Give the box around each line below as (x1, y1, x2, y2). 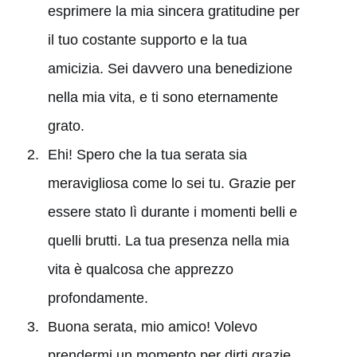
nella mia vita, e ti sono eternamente (47, 88, 278, 105)
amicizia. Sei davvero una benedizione (47, 60, 292, 76)
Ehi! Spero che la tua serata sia (47, 146, 247, 163)
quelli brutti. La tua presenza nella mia (47, 232, 289, 249)
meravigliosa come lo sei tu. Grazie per (47, 175, 296, 191)
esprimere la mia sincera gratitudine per (47, 2, 300, 19)
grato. (47, 117, 84, 134)
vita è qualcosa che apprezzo (47, 261, 233, 277)
